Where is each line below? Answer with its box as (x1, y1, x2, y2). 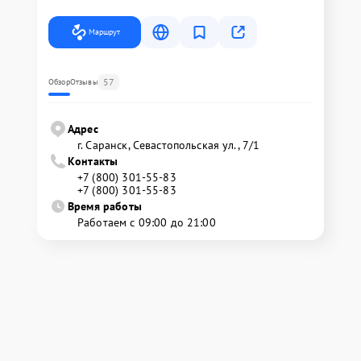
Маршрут (89, 27, 120, 37)
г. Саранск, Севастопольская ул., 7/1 (77, 138, 260, 152)
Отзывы (69, 77, 98, 87)
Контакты (68, 154, 118, 168)
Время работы (68, 199, 142, 214)
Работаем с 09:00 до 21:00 (77, 215, 216, 230)
